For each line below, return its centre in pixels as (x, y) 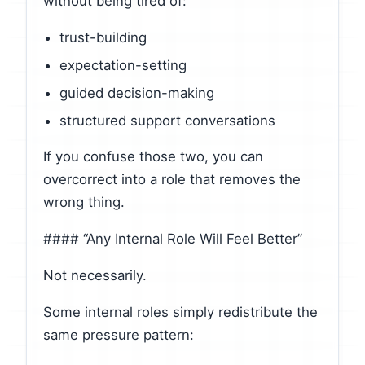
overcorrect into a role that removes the (172, 180)
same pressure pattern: (119, 334)
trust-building (103, 38)
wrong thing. (84, 202)
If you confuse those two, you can (153, 157)
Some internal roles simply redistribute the (180, 312)
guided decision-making (137, 92)
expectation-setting (123, 65)
